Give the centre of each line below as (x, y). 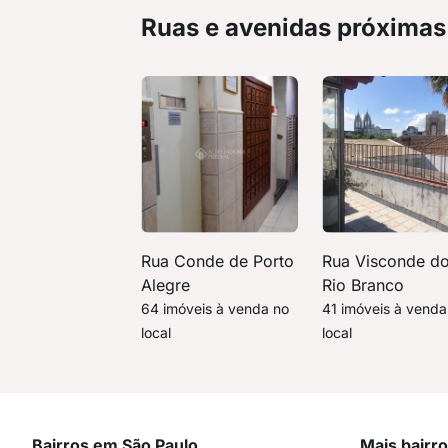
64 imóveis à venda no (215, 308)
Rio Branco (363, 284)
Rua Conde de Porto (218, 260)
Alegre (166, 284)
